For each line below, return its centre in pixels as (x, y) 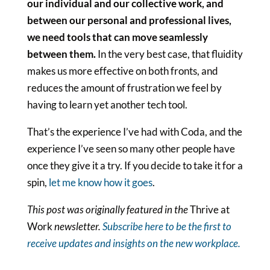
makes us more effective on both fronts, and (122, 71)
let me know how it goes (100, 182)
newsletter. (77, 226)
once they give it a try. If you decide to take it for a (135, 165)
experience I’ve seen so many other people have (131, 148)
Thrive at (209, 209)
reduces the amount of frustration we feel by (124, 87)
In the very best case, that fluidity (170, 54)
